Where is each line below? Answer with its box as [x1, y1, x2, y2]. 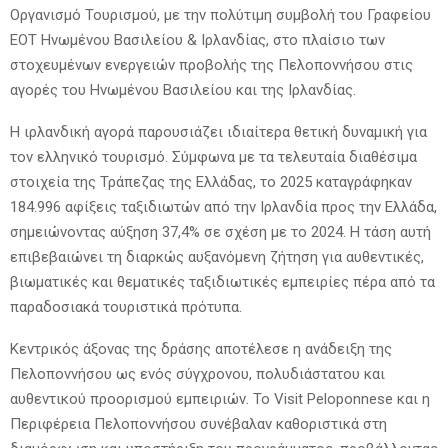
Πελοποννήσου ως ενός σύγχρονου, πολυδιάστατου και [10, 365, 385, 384]
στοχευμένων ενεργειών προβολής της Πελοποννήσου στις [10, 56, 413, 75]
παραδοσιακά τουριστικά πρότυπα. [10, 298, 242, 317]
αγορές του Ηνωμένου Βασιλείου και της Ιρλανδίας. [10, 81, 356, 100]
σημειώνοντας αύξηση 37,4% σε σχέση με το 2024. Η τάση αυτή [10, 223, 431, 242]
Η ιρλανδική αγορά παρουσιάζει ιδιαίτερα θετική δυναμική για [10, 123, 427, 142]
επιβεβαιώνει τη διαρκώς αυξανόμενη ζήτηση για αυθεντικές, [10, 248, 424, 267]
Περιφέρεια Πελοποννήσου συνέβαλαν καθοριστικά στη [10, 415, 387, 434]
